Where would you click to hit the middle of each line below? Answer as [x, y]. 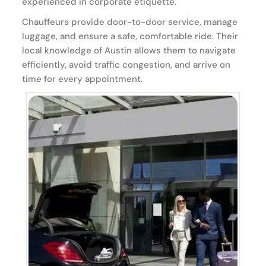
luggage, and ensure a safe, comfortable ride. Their [130, 36]
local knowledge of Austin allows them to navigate [129, 50]
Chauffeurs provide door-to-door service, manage [130, 22]
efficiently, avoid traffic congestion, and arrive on [126, 64]
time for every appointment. [82, 79]
